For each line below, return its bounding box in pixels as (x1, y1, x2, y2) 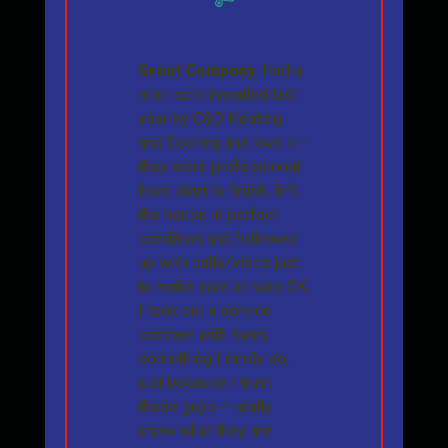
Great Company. (137, 61, 258, 81)
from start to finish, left (137, 181, 298, 201)
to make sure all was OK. (137, 277, 310, 297)
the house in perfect (137, 205, 278, 225)
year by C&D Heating (137, 109, 282, 129)
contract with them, (137, 325, 269, 345)
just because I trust (137, 373, 272, 393)
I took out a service (137, 301, 272, 321)
